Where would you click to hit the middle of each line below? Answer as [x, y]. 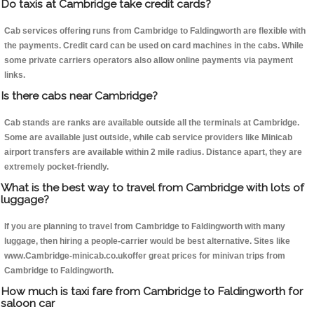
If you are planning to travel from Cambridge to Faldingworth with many [145, 227]
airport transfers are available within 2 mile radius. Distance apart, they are [153, 152]
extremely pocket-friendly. [56, 167]
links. [15, 75]
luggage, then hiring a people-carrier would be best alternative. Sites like [147, 241]
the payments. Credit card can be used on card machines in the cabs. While [154, 46]
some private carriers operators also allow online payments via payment [149, 61]
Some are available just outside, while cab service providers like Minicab [148, 138]
